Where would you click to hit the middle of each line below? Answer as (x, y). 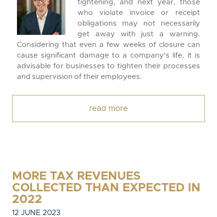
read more (108, 108)
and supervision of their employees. (79, 77)
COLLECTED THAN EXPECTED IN (106, 188)
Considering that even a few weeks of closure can (108, 45)
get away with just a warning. (139, 34)
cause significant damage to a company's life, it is (108, 55)
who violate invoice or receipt (139, 13)
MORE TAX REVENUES (76, 176)
